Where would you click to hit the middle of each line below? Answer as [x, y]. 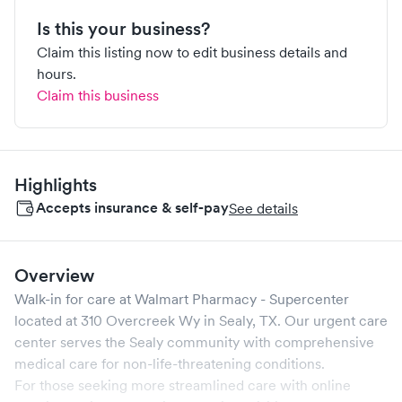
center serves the [72, 342]
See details [263, 208]
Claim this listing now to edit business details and [192, 52]
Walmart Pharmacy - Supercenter [242, 299]
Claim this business [98, 95]
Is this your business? [123, 29]
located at [46, 320]
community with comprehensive [271, 342]
